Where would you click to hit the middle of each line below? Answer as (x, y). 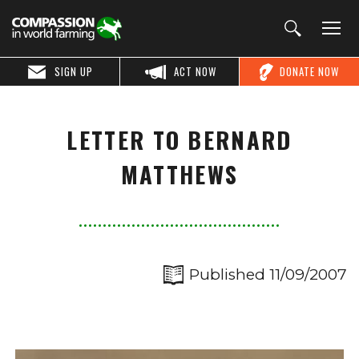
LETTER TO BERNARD (179, 139)
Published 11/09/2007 (268, 274)
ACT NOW (196, 71)
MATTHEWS (179, 174)
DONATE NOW (309, 71)
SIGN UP (74, 71)
